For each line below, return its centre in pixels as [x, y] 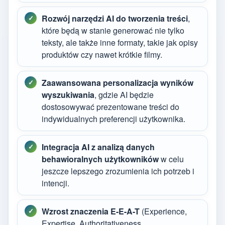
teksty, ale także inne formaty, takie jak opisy [120, 42]
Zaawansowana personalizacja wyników [118, 82]
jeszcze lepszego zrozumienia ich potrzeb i [118, 171]
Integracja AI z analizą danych [98, 147]
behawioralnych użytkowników [100, 159]
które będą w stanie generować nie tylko [113, 30]
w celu [171, 159]
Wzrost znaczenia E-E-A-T [91, 211]
